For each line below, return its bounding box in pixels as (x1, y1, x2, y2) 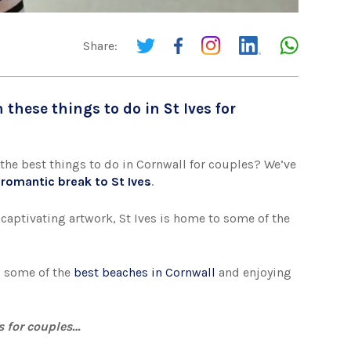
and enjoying (215, 265, 292, 280)
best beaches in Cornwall (74, 265, 216, 280)
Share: (82, 38, 118, 53)
